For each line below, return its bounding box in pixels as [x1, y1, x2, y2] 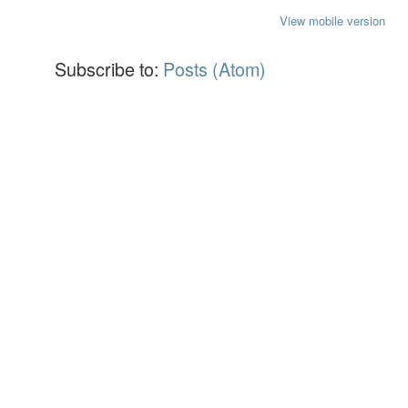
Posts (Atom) [163, 56, 266, 83]
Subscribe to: [55, 56, 163, 83]
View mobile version [280, 12, 385, 30]
